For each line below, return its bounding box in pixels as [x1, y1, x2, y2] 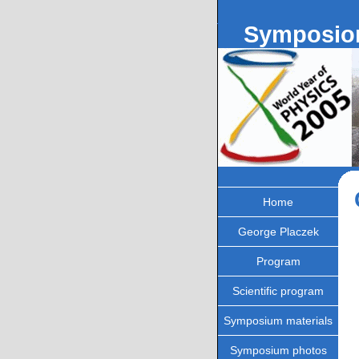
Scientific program [232, 284, 324, 297]
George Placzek [237, 225, 319, 238]
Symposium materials [224, 314, 333, 327]
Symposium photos [229, 344, 327, 357]
